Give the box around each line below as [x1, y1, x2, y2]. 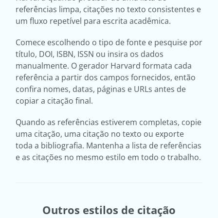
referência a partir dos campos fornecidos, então [16, 72, 196, 83]
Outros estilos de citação [42, 202, 176, 217]
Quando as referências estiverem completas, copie [16, 116, 201, 127]
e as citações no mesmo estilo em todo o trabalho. [16, 151, 201, 163]
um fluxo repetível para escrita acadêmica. [16, 15, 171, 26]
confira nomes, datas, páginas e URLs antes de [16, 83, 186, 94]
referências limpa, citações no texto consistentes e [16, 3, 201, 15]
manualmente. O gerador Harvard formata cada [16, 60, 192, 71]
